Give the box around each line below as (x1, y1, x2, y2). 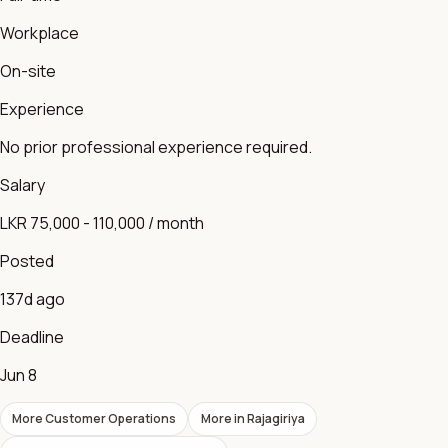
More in (200, 410, 247, 428)
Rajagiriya (246, 410, 305, 428)
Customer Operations (45, 410, 177, 428)
